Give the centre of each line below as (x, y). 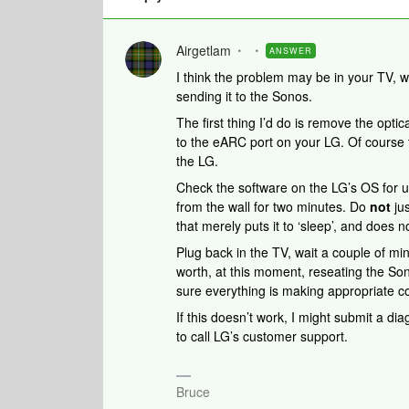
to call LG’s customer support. (264, 336)
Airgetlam (204, 50)
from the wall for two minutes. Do (273, 206)
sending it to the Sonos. (246, 96)
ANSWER (291, 51)
